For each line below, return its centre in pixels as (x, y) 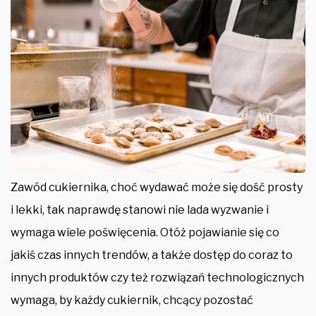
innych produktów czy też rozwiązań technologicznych (157, 277)
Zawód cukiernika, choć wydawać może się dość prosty (157, 187)
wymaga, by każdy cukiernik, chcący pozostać (132, 300)
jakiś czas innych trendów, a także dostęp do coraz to (152, 255)
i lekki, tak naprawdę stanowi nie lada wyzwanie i (140, 209)
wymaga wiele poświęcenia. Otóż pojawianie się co (145, 232)
